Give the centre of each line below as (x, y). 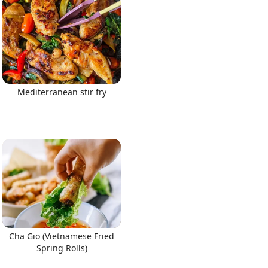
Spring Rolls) (62, 248)
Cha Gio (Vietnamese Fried (62, 236)
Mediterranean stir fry (62, 92)
